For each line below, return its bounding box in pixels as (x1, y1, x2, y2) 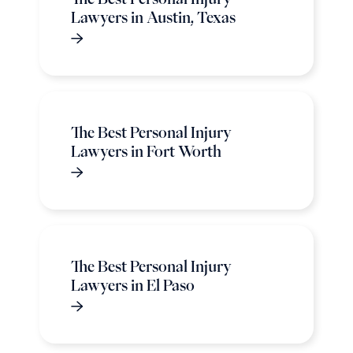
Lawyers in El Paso (71, 277, 195, 292)
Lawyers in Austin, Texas (71, 9, 236, 24)
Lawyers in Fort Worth (71, 143, 225, 158)
